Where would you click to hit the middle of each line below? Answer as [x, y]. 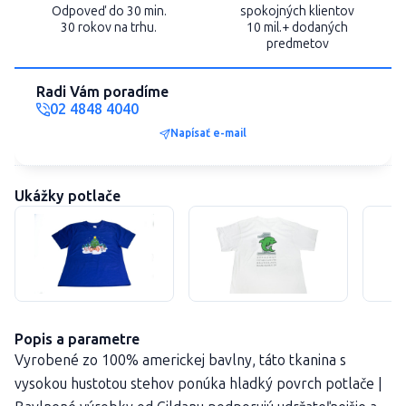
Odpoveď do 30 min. [109, 11]
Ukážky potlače [68, 196]
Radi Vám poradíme [102, 92]
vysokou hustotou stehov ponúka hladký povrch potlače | [198, 383]
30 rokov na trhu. [109, 27]
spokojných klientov [297, 11]
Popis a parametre [77, 339]
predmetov [297, 43]
